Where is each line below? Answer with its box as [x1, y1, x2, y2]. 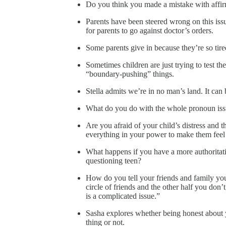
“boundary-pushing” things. [86, 69, 174, 78]
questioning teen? [86, 156, 141, 165]
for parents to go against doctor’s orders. [86, 26, 213, 35]
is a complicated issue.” [86, 191, 160, 200]
